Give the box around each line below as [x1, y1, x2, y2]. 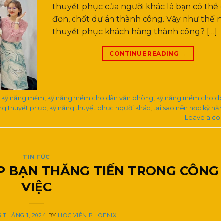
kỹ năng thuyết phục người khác [49, 104, 150, 112]
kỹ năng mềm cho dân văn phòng [47, 94, 153, 102]
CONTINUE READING [110, 50, 181, 58]
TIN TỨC [23, 153, 50, 160]
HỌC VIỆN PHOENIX [58, 212, 117, 219]
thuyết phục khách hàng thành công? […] [52, 27, 217, 37]
